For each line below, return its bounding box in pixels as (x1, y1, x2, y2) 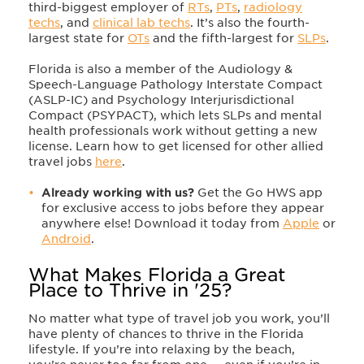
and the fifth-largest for (149, 31, 297, 45)
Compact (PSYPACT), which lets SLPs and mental (28, 108, 322, 122)
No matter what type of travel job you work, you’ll (28, 311, 330, 325)
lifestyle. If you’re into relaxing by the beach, (28, 342, 295, 356)
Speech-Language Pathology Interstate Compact (28, 77, 323, 91)
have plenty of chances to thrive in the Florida (28, 327, 304, 340)
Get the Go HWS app (194, 185, 323, 199)
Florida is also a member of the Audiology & (28, 62, 292, 76)
